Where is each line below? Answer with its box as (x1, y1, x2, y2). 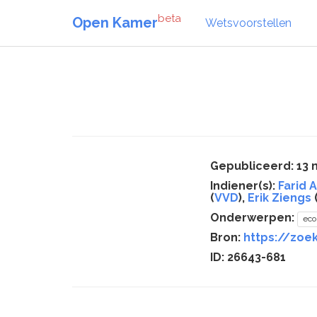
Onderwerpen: (210, 211, 297, 224)
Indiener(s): (210, 179, 278, 192)
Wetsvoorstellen (205, 16, 292, 30)
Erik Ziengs (248, 191, 311, 204)
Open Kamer (72, 13, 158, 31)
